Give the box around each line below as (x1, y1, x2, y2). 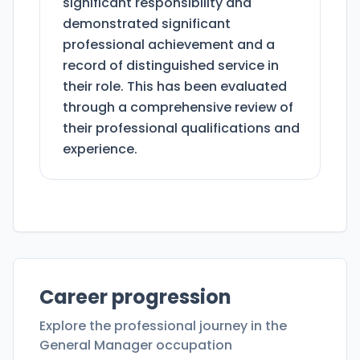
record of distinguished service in (63, 56, 279, 76)
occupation (153, 336, 232, 355)
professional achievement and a (63, 35, 275, 55)
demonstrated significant (63, 14, 231, 34)
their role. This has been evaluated (63, 77, 287, 96)
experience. (63, 140, 137, 159)
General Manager (39, 336, 153, 355)
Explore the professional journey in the (39, 317, 287, 336)
